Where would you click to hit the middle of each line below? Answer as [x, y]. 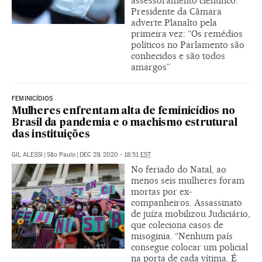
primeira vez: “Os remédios [187, 34]
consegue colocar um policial [189, 247]
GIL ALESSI [27, 155]
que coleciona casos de [177, 225]
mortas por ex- [161, 192]
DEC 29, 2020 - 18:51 [110, 155]
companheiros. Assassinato [187, 203]
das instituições [51, 135]
